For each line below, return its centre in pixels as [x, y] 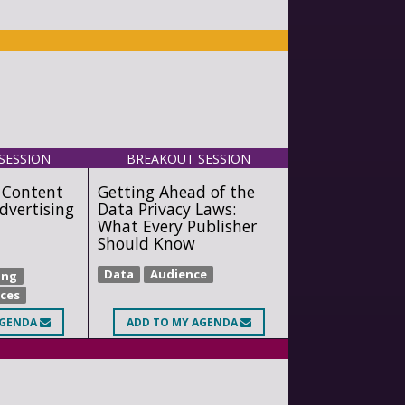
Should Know [146, 243]
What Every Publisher [177, 226]
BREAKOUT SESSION [189, 158]
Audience [178, 274]
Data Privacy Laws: [166, 208]
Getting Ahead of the [176, 191]
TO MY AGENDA [195, 323]
